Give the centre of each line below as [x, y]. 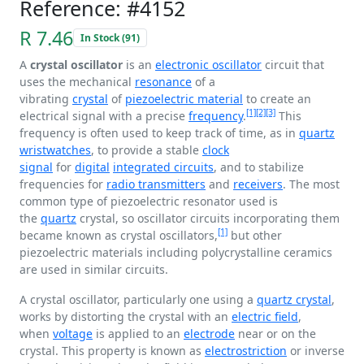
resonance [163, 81]
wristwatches [55, 149]
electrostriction [246, 350]
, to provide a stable [147, 149]
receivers [258, 184]
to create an [277, 98]
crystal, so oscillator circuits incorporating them [208, 218]
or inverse [316, 350]
